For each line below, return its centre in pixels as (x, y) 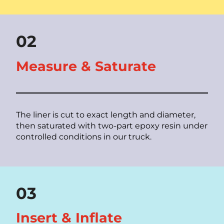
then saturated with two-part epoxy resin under (112, 125)
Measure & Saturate (86, 66)
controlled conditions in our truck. (84, 136)
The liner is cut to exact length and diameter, (106, 114)
